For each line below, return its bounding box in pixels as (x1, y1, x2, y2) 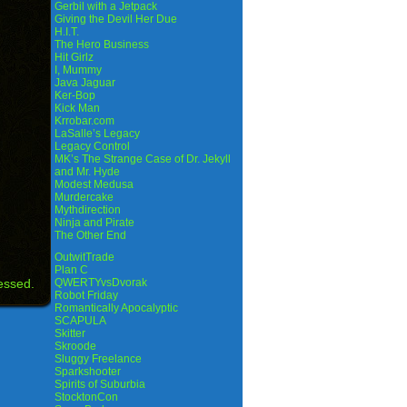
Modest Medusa (55, 178, 134, 191)
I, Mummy (55, 64, 102, 76)
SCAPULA (55, 314, 106, 327)
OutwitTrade (55, 251, 114, 263)
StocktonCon (55, 391, 118, 403)
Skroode (55, 340, 96, 352)
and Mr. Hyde (55, 165, 120, 178)
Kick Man (55, 102, 100, 114)
